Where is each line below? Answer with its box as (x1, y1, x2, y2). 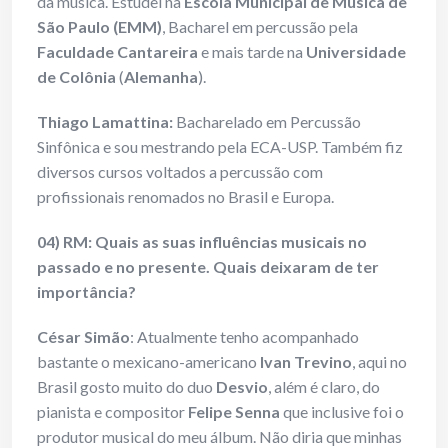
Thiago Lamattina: (37, 112, 176, 132)
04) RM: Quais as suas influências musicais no (37, 232, 367, 252)
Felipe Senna (188, 402, 280, 422)
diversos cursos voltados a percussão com (37, 162, 323, 182)
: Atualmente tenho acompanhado (130, 327, 359, 347)
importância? (37, 282, 136, 302)
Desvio (216, 377, 268, 397)
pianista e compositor (37, 402, 188, 422)
